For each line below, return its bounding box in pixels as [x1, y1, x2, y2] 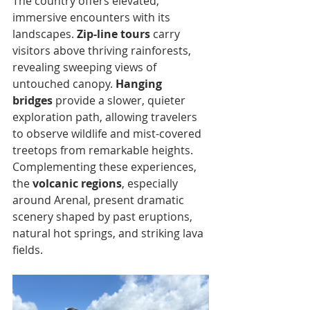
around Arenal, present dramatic [12, 192, 187, 208]
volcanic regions [33, 176, 122, 191]
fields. [12, 242, 43, 257]
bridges [12, 93, 53, 108]
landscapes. [12, 26, 77, 42]
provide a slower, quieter [53, 93, 188, 108]
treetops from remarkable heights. [12, 143, 196, 158]
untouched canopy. [12, 76, 116, 91]
